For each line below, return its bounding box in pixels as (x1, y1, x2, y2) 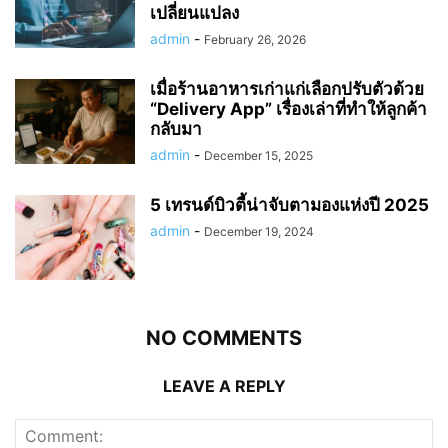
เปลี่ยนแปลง (150, 2, 239, 23)
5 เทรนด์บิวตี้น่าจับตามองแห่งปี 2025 (150, 194, 429, 215)
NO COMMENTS (146, 325, 302, 350)
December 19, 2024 (204, 223, 314, 239)
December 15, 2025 (204, 147, 313, 163)
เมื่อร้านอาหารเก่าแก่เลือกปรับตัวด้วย (150, 78, 424, 99)
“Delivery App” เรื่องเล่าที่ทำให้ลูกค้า (150, 98, 427, 119)
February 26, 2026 (204, 31, 306, 47)
